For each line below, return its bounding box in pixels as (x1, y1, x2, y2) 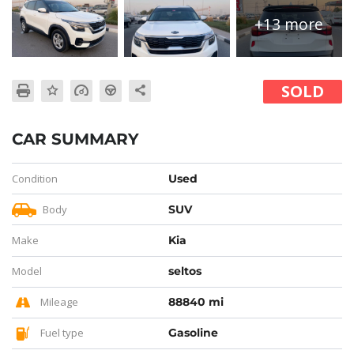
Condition (12, 171, 58, 186)
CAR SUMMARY (12, 130, 139, 149)
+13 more (254, 13, 324, 36)
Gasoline (168, 326, 219, 341)
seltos (168, 264, 202, 279)
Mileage (38, 295, 78, 310)
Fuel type (38, 326, 84, 341)
